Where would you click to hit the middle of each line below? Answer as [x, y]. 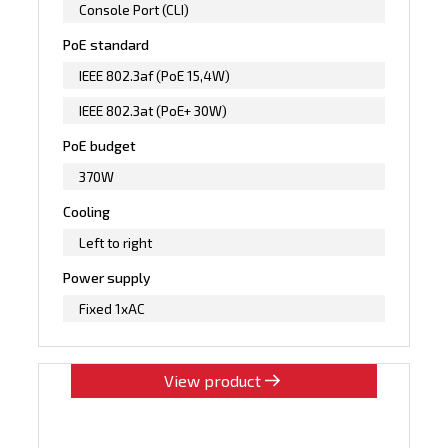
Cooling [87, 211]
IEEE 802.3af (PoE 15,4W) [155, 75]
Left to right [116, 242]
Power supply [107, 277]
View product [212, 380]
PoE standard [106, 44]
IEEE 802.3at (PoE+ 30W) [153, 110]
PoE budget [100, 145]
